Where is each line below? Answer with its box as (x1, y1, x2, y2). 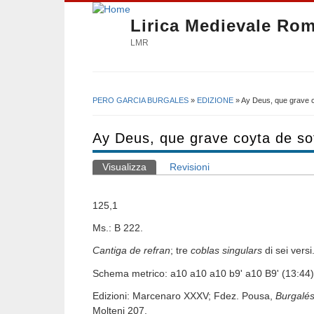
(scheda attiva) (146, 161, 212, 173)
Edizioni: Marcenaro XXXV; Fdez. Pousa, (93, 289, 275, 301)
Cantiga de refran (93, 245, 170, 257)
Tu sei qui (93, 104, 159, 120)
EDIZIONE (197, 95, 233, 104)
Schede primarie (93, 171, 205, 187)
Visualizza (102, 161, 146, 173)
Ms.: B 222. (93, 222, 143, 234)
